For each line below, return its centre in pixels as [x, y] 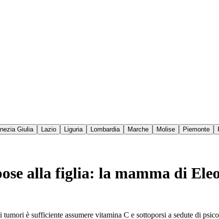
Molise [166, 130]
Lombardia [105, 130]
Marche [138, 130]
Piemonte [196, 130]
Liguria [73, 130]
